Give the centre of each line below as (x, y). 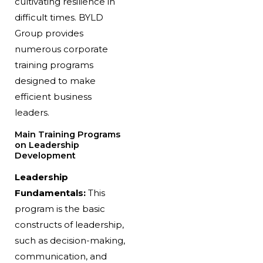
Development (45, 155)
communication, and (60, 256)
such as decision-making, (70, 240)
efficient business (53, 96)
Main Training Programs (67, 134)
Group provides (49, 33)
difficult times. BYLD (59, 17)
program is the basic (60, 208)
